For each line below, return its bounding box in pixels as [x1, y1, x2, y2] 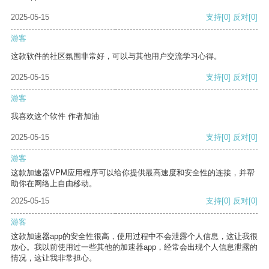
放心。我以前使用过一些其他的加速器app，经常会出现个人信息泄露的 [11, 243, 258, 252]
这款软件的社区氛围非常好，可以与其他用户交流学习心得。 [11, 52, 222, 61]
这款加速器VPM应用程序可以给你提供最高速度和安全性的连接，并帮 [11, 168, 255, 178]
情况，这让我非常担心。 [11, 253, 97, 263]
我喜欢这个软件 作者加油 [11, 112, 99, 121]
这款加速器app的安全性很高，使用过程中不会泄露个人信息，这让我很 [11, 232, 258, 241]
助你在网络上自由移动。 [11, 179, 97, 189]
